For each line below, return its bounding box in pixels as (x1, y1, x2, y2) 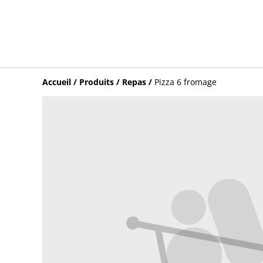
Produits (79, 76, 114, 87)
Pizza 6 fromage (154, 76, 217, 87)
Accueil (42, 76, 71, 87)
